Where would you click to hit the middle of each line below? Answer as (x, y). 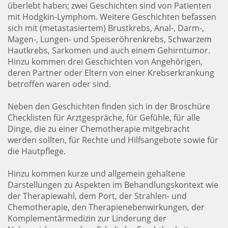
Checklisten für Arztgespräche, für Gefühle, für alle (104, 118)
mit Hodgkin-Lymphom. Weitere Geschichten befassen (112, 17)
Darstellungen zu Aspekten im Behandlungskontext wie (113, 185)
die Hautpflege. (37, 151)
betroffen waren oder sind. (59, 84)
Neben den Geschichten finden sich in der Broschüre (109, 106)
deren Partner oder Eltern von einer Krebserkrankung (111, 73)
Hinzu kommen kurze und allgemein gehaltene (96, 174)
